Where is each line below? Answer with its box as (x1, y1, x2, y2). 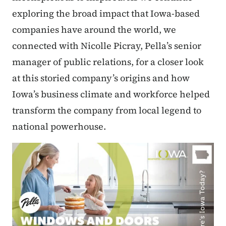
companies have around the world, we (12, 23, 176, 36)
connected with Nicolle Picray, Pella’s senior (12, 39, 201, 52)
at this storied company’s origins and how (12, 72, 190, 85)
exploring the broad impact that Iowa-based (12, 7, 200, 20)
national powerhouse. (12, 120, 106, 133)
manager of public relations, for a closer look (12, 55, 204, 69)
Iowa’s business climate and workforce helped (12, 88, 210, 101)
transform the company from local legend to (12, 104, 201, 117)
